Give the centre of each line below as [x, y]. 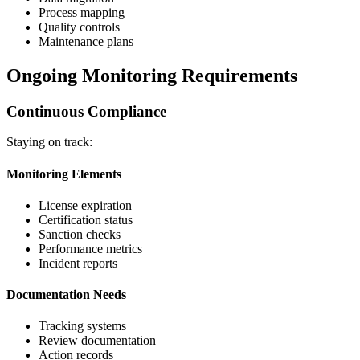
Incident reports [78, 263]
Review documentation [97, 341]
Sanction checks [80, 234]
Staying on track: [49, 142]
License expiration [85, 205]
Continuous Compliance [86, 111]
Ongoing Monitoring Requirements [152, 75]
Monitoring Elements [64, 174]
